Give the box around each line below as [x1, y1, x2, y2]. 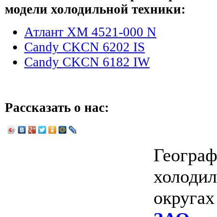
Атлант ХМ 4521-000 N [24, 25, 156, 40]
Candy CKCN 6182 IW [24, 55, 150, 70]
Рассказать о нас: [5, 100, 109, 115]
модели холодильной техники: [5, 2, 186, 17]
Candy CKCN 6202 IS [24, 40, 145, 55]
